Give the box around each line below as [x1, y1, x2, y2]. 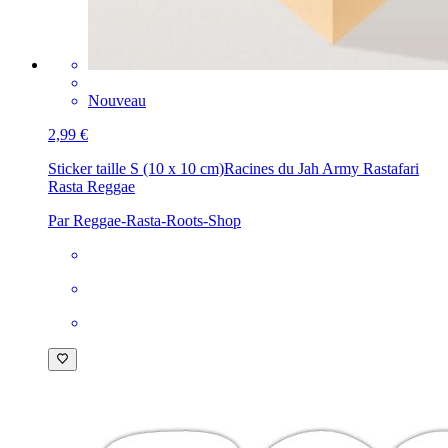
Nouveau [88, 92, 146, 110]
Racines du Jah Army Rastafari [224, 160, 419, 178]
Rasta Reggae [48, 178, 135, 196]
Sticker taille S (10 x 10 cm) [48, 160, 224, 178]
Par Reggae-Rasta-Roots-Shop [48, 212, 241, 230]
